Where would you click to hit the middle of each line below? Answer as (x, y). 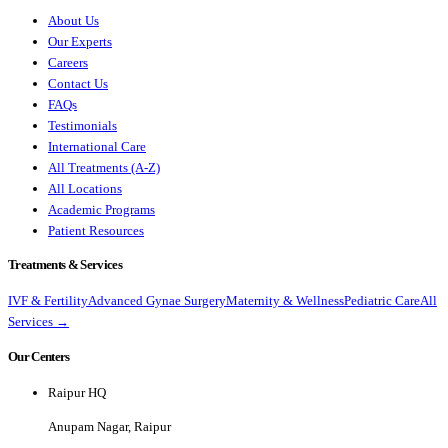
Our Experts (80, 41)
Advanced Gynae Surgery (157, 301)
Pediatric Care (382, 301)
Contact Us (78, 83)
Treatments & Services (65, 265)
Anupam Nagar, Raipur (109, 426)
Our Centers (39, 356)
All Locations (85, 188)
